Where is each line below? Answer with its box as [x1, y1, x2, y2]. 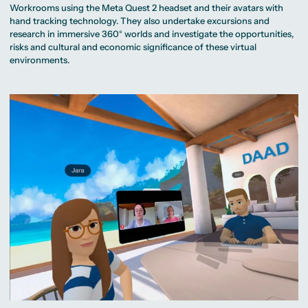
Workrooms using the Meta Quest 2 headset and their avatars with [10, 2, 284, 14]
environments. [10, 54, 70, 66]
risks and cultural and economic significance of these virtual [10, 41, 257, 53]
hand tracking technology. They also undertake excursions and [10, 15, 270, 27]
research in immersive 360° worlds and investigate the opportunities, [10, 28, 294, 40]
